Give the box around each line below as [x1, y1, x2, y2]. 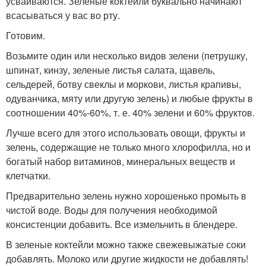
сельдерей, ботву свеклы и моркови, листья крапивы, [6, 77, 241, 91]
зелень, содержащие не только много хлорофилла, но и [6, 140, 251, 154]
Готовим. [6, 28, 45, 43]
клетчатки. [6, 169, 50, 183]
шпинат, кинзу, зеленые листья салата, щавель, [6, 63, 215, 77]
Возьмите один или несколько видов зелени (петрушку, [6, 49, 248, 63]
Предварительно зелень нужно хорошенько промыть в [6, 189, 246, 203]
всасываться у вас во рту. [6, 8, 120, 23]
